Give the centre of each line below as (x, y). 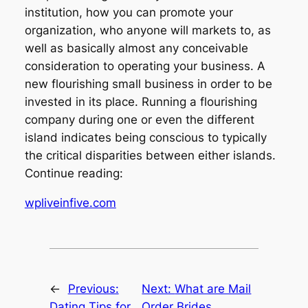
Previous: (93, 288)
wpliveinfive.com (70, 202)
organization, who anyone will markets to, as (147, 31)
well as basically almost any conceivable (136, 48)
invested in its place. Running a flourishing (141, 102)
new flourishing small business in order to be (148, 84)
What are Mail (213, 288)
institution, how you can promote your (129, 13)
